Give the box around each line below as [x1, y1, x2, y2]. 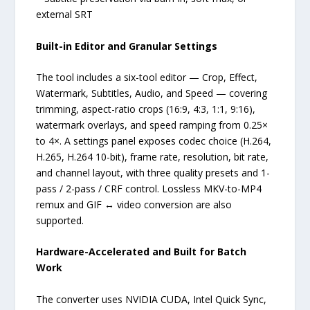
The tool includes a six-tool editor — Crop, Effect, [36, 70, 258, 84]
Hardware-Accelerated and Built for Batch [36, 245, 247, 259]
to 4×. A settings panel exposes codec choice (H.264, [36, 134, 272, 147]
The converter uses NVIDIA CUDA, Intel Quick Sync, [36, 292, 267, 306]
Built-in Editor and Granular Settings [36, 39, 218, 53]
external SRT [36, 8, 93, 21]
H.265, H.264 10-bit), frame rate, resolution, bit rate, [36, 149, 269, 163]
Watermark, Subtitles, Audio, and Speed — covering [36, 86, 268, 100]
